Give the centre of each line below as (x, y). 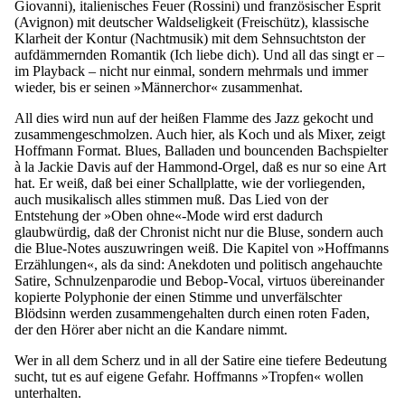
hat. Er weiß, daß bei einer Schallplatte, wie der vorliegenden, (190, 184)
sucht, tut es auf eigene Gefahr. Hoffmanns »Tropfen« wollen (189, 377)
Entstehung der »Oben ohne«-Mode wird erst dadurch (169, 216)
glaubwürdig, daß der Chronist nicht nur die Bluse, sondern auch (199, 232)
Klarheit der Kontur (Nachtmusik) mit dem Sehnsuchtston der (190, 39)
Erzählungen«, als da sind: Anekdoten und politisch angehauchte (198, 265)
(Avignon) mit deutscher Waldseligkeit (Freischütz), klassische (192, 23)
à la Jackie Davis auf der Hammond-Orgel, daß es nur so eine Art (200, 167)
